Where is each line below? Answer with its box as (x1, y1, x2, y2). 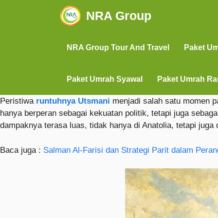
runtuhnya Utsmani (36, 96, 110, 106)
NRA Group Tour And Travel (67, 43, 169, 52)
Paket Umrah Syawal (67, 75, 143, 83)
